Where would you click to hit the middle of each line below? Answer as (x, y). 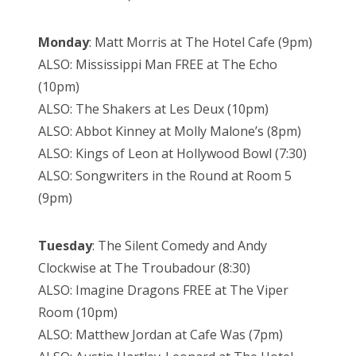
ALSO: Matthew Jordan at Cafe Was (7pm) (161, 335)
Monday (64, 43)
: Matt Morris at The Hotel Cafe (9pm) (201, 43)
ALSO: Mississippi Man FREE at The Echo (158, 65)
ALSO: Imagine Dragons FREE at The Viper (163, 290)
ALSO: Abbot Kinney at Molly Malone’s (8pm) (170, 132)
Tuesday (65, 246)
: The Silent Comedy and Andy (180, 246)
